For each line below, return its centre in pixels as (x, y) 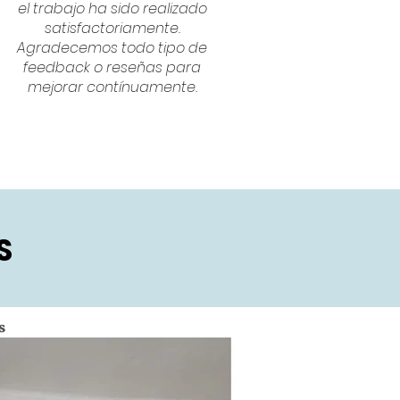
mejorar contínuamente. (112, 87)
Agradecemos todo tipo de (112, 48)
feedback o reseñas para (112, 67)
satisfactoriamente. (112, 28)
